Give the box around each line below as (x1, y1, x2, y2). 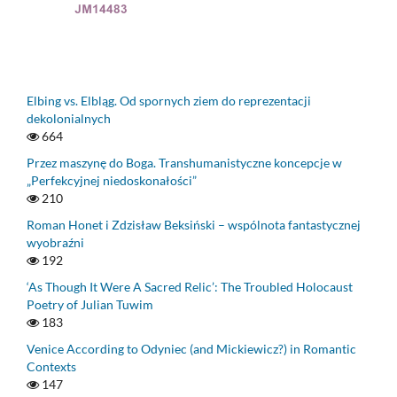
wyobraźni (27, 234, 84, 250)
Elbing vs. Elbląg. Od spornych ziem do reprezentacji (27, 92, 311, 108)
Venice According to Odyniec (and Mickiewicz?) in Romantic (27, 340, 356, 356)
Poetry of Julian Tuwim (27, 296, 153, 312)
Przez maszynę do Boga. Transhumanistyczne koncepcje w (27, 154, 342, 170)
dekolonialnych (27, 110, 111, 126)
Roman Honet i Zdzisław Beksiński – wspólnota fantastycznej (27, 216, 361, 232)
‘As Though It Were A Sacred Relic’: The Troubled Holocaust (27, 278, 353, 294)
